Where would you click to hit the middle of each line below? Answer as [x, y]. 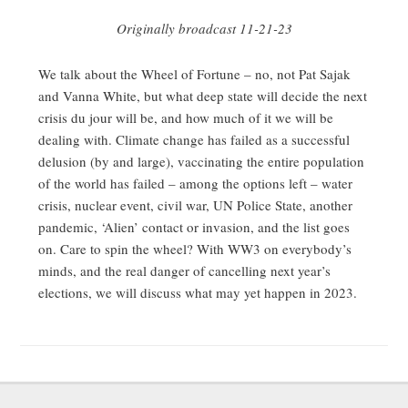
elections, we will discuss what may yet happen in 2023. [198, 292]
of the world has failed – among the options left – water [196, 183]
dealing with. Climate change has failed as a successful [194, 139]
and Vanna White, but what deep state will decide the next [203, 96]
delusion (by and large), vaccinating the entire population [202, 161]
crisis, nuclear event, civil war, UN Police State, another [196, 205]
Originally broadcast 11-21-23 [204, 28]
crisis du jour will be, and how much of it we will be [186, 117]
